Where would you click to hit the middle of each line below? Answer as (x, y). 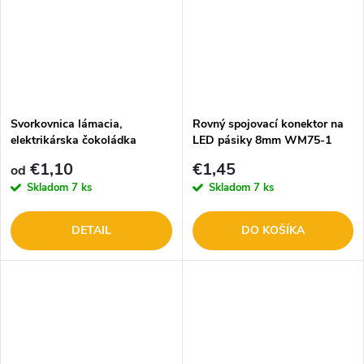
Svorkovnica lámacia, (66, 123)
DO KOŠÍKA (273, 231)
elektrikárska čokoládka (74, 140)
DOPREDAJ (41, 156)
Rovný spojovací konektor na (268, 123)
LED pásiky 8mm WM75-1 (262, 140)
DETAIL (91, 231)
